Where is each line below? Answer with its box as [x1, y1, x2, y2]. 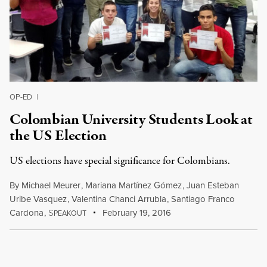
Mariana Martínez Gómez [85, 179, 182, 191]
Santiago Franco [170, 193, 235, 205]
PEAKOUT [53, 208, 86, 218]
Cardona [10, 206, 44, 219]
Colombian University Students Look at [10, 109, 253, 131]
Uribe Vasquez [10, 193, 67, 205]
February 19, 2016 [100, 206, 172, 219]
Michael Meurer [21, 179, 80, 191]
